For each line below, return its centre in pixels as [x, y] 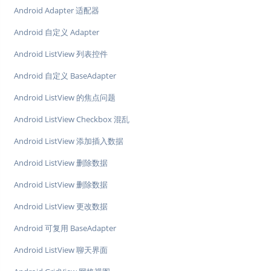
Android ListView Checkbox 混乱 [72, 119]
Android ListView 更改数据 [61, 207]
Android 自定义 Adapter [57, 32]
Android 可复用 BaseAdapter [65, 228]
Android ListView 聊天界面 [61, 250]
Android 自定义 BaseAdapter [65, 76]
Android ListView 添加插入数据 [69, 141]
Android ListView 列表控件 [61, 54]
